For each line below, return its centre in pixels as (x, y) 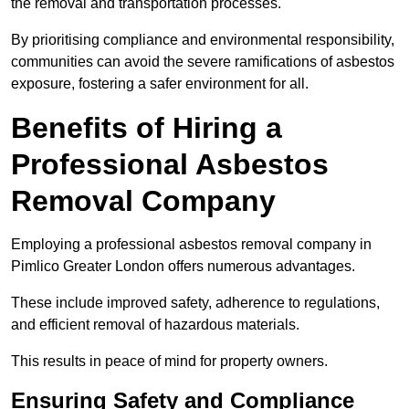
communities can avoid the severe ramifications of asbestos (203, 61)
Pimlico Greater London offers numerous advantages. (183, 266)
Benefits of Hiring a (147, 127)
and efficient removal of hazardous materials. (155, 324)
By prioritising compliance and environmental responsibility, (203, 39)
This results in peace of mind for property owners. (169, 361)
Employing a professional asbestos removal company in (191, 244)
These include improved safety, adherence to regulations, (195, 302)
